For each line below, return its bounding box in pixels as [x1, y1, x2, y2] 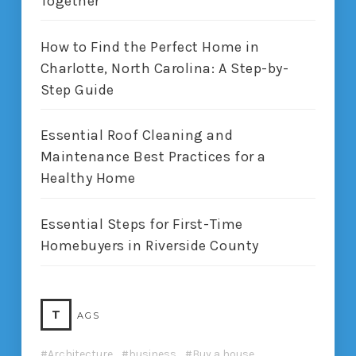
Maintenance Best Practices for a [40, 148, 266, 166]
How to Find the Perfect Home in [40, 37, 260, 56]
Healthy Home [40, 169, 137, 188]
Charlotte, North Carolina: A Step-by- [40, 59, 289, 77]
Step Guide [40, 80, 114, 99]
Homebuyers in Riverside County [40, 237, 259, 255]
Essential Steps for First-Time [40, 215, 243, 234]
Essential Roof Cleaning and [40, 126, 234, 145]
